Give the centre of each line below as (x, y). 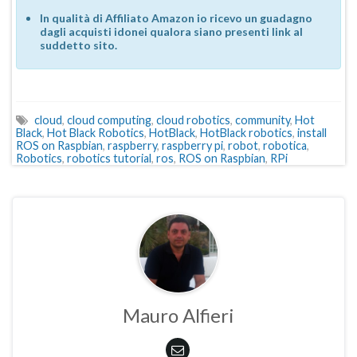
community (263, 120)
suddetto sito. (78, 45)
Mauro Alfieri (178, 315)
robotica (285, 145)
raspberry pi (192, 145)
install (312, 132)
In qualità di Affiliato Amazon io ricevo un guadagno (176, 18)
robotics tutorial (109, 158)
